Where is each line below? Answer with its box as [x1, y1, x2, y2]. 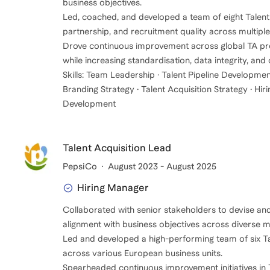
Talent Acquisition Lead [63, 142, 171, 154]
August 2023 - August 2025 [108, 161, 216, 171]
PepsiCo [63, 161, 97, 171]
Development [63, 98, 116, 108]
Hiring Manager [77, 181, 149, 193]
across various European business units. [63, 248, 222, 258]
